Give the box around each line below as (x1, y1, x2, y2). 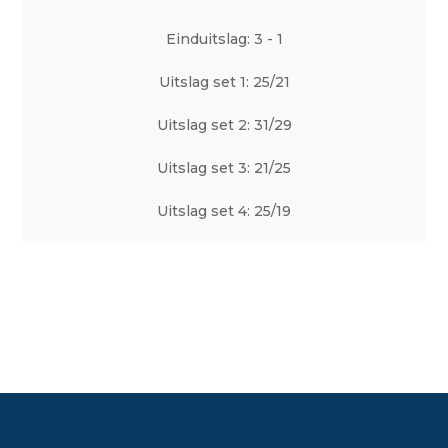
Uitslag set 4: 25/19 (157, 202, 291, 220)
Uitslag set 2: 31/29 (156, 116, 292, 134)
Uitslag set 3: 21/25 (157, 159, 291, 177)
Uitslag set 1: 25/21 (158, 73, 290, 91)
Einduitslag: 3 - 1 (165, 30, 283, 48)
